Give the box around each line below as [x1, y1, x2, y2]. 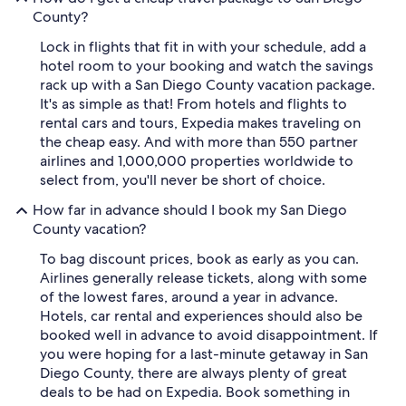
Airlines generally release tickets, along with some [40, 267, 367, 287]
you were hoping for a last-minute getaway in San [40, 343, 368, 363]
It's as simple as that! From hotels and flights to [40, 93, 347, 113]
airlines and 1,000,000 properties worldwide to [40, 150, 353, 170]
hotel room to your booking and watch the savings [40, 55, 373, 75]
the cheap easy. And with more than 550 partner [40, 131, 358, 151]
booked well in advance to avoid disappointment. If [40, 324, 378, 344]
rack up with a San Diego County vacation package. [40, 74, 375, 94]
